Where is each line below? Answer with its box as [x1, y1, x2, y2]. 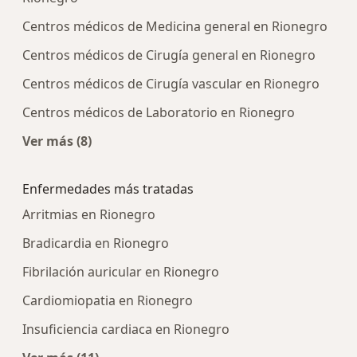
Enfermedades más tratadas [22, 179, 194, 198]
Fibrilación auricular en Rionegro [22, 262, 219, 280]
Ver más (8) [22, 131, 92, 150]
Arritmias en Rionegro [22, 205, 155, 223]
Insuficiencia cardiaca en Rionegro [22, 320, 229, 338]
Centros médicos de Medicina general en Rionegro [22, 17, 328, 35]
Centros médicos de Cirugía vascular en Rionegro [22, 74, 320, 92]
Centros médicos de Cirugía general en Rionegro [22, 45, 316, 64]
